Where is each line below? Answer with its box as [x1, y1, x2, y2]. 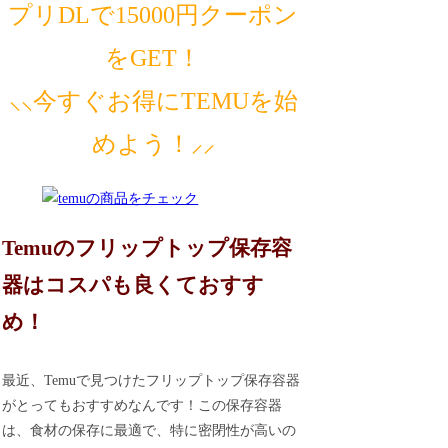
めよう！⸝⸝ [91, 131, 215, 158]
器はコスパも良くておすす [2, 273, 265, 298]
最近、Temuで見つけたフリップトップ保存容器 [2, 372, 301, 388]
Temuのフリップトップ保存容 [2, 236, 293, 261]
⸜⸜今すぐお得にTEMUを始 [8, 88, 298, 115]
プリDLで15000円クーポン [8, 2, 299, 29]
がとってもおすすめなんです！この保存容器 [2, 397, 283, 413]
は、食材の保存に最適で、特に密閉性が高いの [2, 422, 297, 438]
